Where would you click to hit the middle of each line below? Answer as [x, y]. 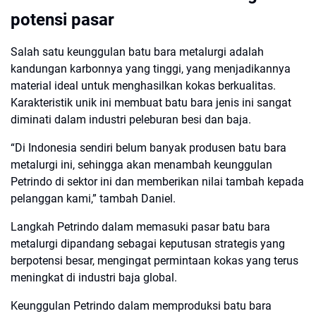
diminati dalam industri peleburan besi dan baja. [131, 120]
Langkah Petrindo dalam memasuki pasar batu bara [140, 227]
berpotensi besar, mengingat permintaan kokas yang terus [154, 261]
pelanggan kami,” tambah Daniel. [93, 199]
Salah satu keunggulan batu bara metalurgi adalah [137, 52]
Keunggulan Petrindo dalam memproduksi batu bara [141, 306]
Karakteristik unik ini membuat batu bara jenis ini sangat [151, 103]
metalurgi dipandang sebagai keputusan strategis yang [148, 244]
